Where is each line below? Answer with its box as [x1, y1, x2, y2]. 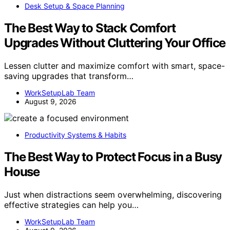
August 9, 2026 [25, 97, 76, 106]
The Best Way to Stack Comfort [4, 21, 176, 36]
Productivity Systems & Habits [25, 130, 126, 140]
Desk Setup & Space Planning [25, 2, 125, 11]
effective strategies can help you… [4, 199, 139, 210]
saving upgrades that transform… [4, 71, 133, 82]
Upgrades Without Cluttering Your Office [4, 35, 226, 51]
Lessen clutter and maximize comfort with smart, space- [4, 61, 225, 71]
